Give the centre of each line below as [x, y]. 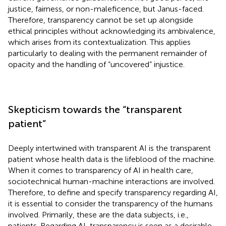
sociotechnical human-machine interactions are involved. [111, 181]
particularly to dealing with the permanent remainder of [107, 53]
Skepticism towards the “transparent [95, 109]
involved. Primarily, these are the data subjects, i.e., [98, 214]
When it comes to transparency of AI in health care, [101, 170]
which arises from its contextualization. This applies [99, 42]
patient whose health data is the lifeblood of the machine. [112, 159]
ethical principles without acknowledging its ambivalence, [112, 31]
